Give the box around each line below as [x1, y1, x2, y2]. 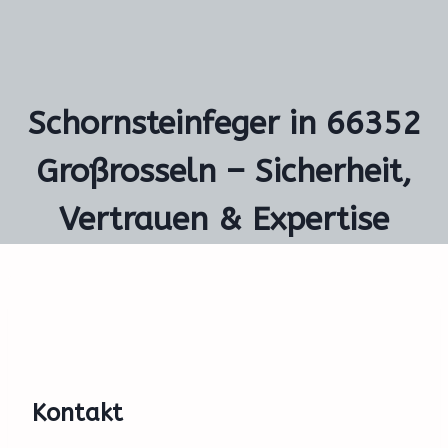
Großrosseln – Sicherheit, [36, 153, 412, 190]
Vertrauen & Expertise [59, 201, 389, 238]
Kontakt [32, 399, 123, 427]
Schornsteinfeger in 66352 [27, 105, 421, 142]
